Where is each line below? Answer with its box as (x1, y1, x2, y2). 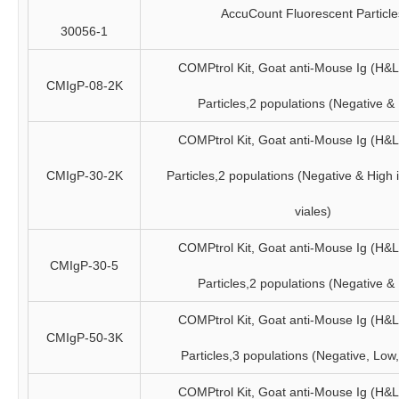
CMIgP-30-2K (45, 168, 123, 183)
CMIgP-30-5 (50, 258, 118, 273)
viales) (294, 204, 331, 218)
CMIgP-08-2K (45, 78, 123, 93)
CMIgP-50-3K (45, 330, 123, 345)
